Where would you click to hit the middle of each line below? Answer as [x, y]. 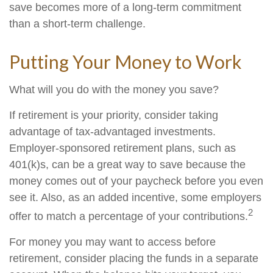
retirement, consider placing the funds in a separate [134, 258]
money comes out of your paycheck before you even [136, 181]
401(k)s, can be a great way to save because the [127, 165]
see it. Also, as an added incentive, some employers [135, 197]
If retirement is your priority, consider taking [114, 115]
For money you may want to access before [112, 242]
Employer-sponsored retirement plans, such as [122, 148]
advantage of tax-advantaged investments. [112, 132]
